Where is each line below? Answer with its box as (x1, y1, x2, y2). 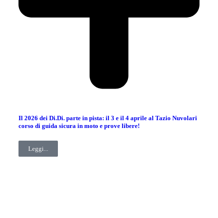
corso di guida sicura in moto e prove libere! (18, 122, 140, 129)
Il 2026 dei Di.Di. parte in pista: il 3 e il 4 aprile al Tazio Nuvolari (18, 114, 197, 122)
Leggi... (28, 145, 48, 152)
